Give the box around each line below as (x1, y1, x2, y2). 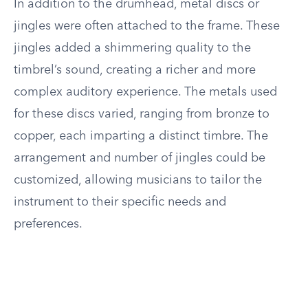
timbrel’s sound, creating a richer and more (14, 64, 256, 76)
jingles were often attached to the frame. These (14, 20, 280, 32)
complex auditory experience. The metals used (14, 86, 277, 98)
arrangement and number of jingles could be (14, 152, 265, 164)
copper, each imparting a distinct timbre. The (14, 130, 268, 142)
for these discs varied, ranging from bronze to (14, 108, 269, 120)
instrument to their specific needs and (14, 196, 226, 208)
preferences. (14, 218, 82, 230)
